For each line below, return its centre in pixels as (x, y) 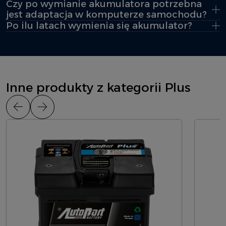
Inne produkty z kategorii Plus (98, 87)
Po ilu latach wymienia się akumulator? (99, 25)
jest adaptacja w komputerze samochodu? (106, 14)
